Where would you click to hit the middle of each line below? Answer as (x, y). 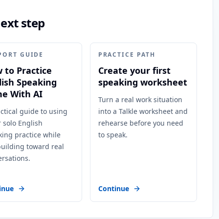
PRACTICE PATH (127, 55)
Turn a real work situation (140, 99)
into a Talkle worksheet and (143, 111)
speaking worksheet (142, 82)
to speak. (113, 135)
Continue (113, 188)
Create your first (134, 70)
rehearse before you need (141, 123)
